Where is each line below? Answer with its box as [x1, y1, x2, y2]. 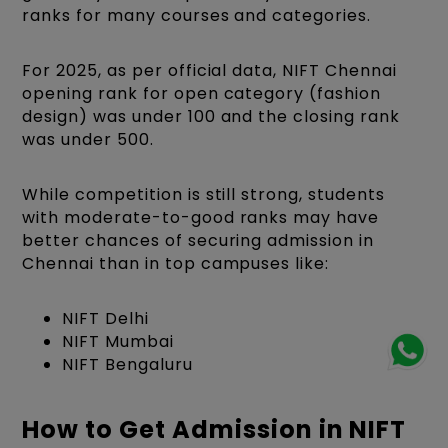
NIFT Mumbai [62, 330, 174, 354]
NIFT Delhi [62, 307, 149, 331]
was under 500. [22, 128, 154, 152]
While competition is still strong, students [22, 183, 385, 207]
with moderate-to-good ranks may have [22, 206, 379, 230]
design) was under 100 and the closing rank [22, 105, 400, 129]
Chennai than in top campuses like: [22, 252, 330, 276]
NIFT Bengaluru [62, 353, 193, 377]
